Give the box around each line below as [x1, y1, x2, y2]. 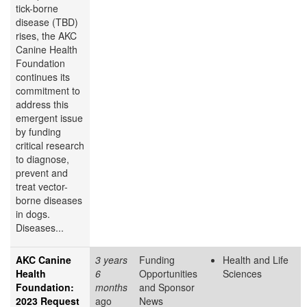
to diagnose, [16, 152, 69, 167]
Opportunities [139, 267, 197, 281]
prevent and [16, 166, 68, 180]
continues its [16, 70, 70, 84]
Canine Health [16, 42, 77, 57]
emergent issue [16, 111, 83, 125]
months [95, 280, 127, 295]
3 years [95, 253, 127, 267]
